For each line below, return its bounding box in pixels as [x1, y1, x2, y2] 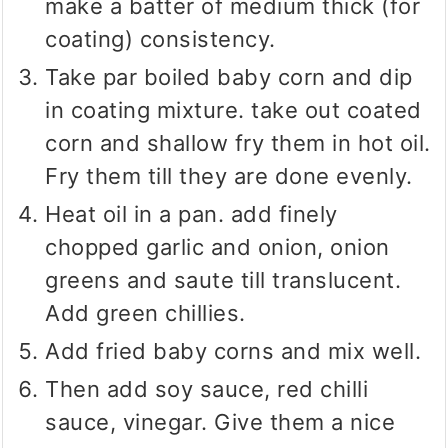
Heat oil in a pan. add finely [45, 201, 338, 228]
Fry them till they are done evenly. [45, 163, 413, 190]
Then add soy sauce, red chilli [45, 376, 369, 403]
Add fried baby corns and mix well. [45, 338, 422, 365]
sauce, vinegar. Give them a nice [45, 409, 396, 436]
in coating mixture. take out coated [45, 97, 422, 124]
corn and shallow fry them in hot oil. [45, 130, 431, 157]
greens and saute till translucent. [45, 267, 402, 294]
